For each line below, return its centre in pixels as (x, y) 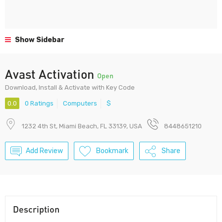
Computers (80, 104)
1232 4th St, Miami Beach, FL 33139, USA (82, 126)
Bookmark (112, 151)
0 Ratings (39, 104)
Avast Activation (51, 74)
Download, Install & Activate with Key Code (70, 87)
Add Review (44, 151)
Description (36, 209)
